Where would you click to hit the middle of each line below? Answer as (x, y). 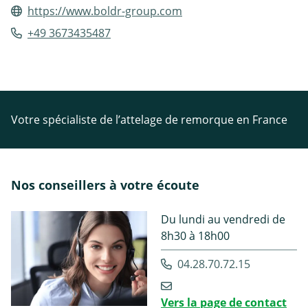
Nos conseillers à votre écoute (105, 185)
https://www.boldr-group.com (105, 11)
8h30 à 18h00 (195, 235)
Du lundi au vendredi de (223, 219)
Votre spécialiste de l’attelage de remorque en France (149, 119)
